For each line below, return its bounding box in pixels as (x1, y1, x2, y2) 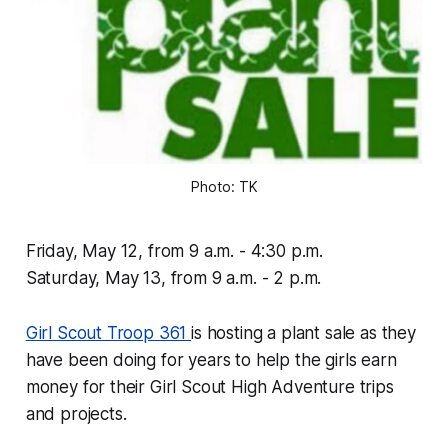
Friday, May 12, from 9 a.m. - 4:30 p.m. (25, 241, 324, 262)
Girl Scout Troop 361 (25, 323, 192, 344)
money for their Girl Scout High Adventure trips (25, 377, 394, 398)
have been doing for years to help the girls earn (25, 350, 397, 371)
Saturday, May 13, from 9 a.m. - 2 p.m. (25, 268, 322, 289)
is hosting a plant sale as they (191, 323, 416, 344)
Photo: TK (190, 178, 258, 196)
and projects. (25, 404, 127, 425)
